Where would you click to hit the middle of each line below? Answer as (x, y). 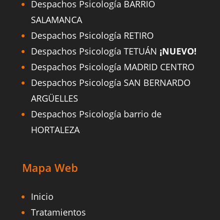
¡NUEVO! (178, 51)
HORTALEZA (55, 130)
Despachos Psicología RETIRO (92, 36)
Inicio (42, 197)
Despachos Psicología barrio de (96, 114)
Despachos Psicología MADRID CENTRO (112, 67)
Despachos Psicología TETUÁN (95, 51)
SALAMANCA (56, 20)
